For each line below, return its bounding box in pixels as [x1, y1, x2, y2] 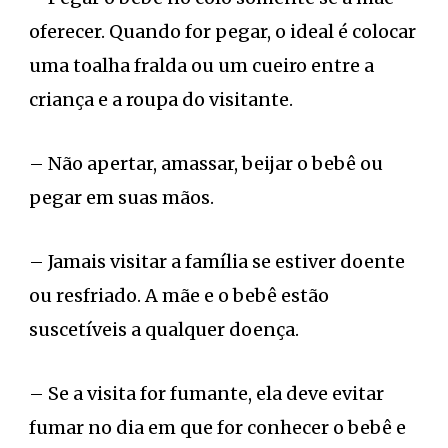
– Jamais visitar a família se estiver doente [29, 249, 405, 273]
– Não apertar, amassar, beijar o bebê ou [29, 151, 383, 175]
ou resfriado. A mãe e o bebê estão [29, 283, 329, 307]
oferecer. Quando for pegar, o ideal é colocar [29, 19, 416, 43]
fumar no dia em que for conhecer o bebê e [29, 415, 406, 439]
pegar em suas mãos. [29, 185, 214, 209]
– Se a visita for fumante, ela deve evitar [29, 381, 384, 405]
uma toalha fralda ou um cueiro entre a [29, 53, 374, 77]
